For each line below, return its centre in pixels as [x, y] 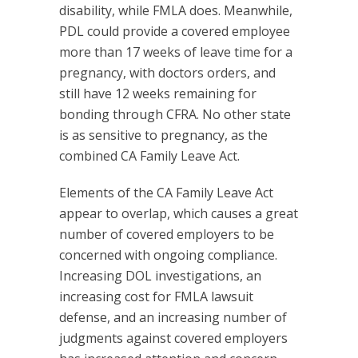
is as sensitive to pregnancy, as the [163, 135]
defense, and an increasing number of [173, 318]
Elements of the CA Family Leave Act [166, 193]
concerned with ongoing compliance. [168, 255]
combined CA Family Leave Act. [149, 155]
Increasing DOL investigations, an [160, 276]
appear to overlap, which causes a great [179, 214]
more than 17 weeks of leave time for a [176, 52]
